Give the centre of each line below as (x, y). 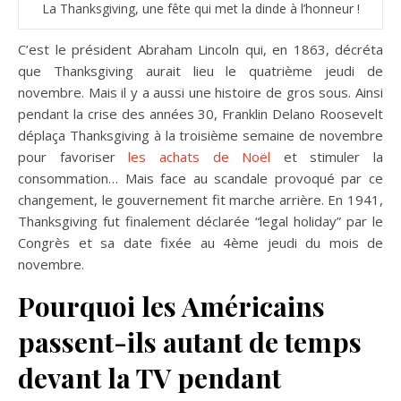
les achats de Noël (200, 156)
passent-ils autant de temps (190, 341)
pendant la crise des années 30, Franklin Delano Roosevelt (200, 113)
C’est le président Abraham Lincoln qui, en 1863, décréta (200, 49)
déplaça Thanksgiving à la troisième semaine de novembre (200, 135)
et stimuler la (327, 156)
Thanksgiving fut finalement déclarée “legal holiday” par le (200, 221)
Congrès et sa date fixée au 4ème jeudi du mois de (200, 242)
